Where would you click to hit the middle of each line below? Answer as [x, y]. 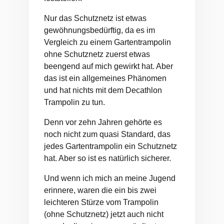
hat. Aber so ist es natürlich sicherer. [107, 158]
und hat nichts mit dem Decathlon [103, 90]
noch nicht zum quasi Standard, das [107, 134]
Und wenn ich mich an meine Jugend [110, 178]
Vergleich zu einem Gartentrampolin [107, 42]
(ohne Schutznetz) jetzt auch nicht [104, 214]
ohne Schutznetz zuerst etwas [97, 54]
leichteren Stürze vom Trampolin [101, 202]
